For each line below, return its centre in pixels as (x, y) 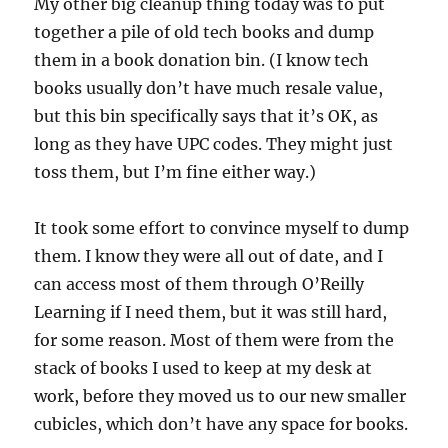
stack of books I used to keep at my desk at (203, 368)
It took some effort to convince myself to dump (222, 228)
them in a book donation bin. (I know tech (202, 60)
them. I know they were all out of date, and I (209, 256)
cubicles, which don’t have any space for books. (221, 424)
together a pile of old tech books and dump (204, 32)
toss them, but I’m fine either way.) (175, 172)
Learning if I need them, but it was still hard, (211, 312)
